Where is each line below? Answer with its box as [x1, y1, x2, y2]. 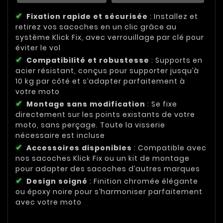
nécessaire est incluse [15, 130, 105, 141]
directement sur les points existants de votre [15, 110, 195, 120]
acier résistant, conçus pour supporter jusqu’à [15, 66, 199, 76]
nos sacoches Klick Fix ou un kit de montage [15, 153, 190, 164]
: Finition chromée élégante [88, 176, 198, 187]
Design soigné [26, 176, 88, 187]
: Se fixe [145, 99, 177, 110]
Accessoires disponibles [26, 143, 132, 153]
